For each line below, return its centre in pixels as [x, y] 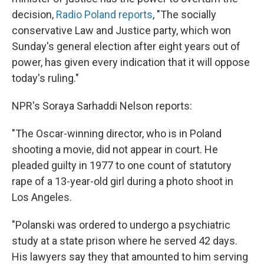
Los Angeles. [42, 197]
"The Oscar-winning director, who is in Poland [117, 133]
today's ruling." [45, 78]
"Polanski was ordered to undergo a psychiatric [121, 225]
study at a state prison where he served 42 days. [125, 241]
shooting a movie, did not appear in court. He [115, 149]
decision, [34, 14]
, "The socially [184, 14]
